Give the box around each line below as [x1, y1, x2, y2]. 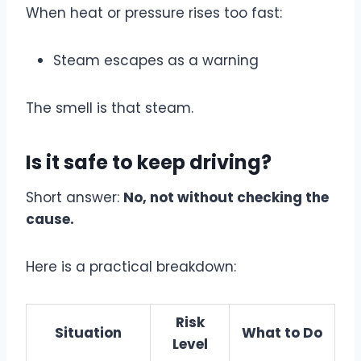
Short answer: [26, 187, 123, 207]
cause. [26, 209, 74, 229]
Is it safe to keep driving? [26, 148, 272, 176]
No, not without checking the [123, 187, 329, 207]
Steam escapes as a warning [53, 50, 259, 70]
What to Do [242, 322, 322, 342]
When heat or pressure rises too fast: [26, 2, 282, 23]
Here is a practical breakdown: [26, 256, 236, 276]
